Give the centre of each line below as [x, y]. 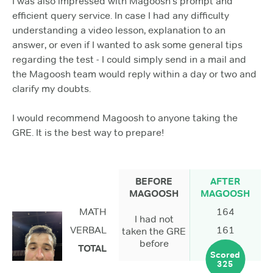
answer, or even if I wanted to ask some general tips [127, 44]
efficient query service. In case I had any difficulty [121, 15]
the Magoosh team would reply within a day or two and [134, 74]
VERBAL [88, 230]
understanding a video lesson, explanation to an [119, 30]
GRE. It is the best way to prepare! [88, 132]
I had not [154, 219]
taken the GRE [154, 232]
